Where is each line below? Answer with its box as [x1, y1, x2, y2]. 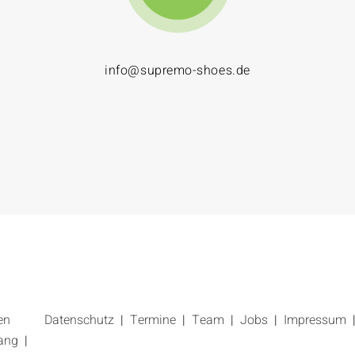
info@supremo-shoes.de [105, 61, 250, 80]
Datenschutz [44, 311, 114, 330]
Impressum [284, 311, 346, 330]
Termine [130, 311, 176, 330]
